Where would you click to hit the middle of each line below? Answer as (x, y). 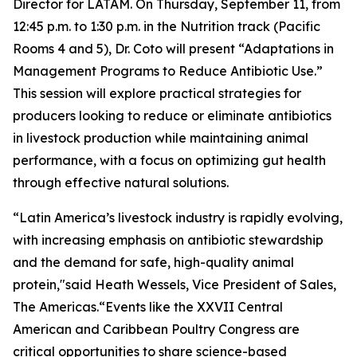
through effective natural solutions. (121, 182)
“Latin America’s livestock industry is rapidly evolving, (178, 218)
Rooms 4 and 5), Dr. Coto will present (126, 49)
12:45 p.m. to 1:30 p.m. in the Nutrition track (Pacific (167, 26)
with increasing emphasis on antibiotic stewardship (168, 240)
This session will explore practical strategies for (157, 93)
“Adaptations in (286, 49)
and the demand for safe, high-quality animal (153, 262)
